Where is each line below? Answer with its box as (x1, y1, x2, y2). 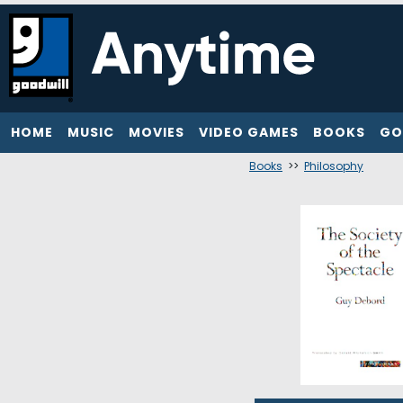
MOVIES (129, 123, 184, 141)
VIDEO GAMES (199, 123, 299, 141)
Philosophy (304, 158, 363, 174)
